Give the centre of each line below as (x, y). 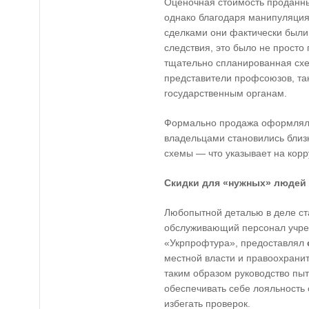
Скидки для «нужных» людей (235, 183)
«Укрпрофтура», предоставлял (236, 243)
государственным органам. (226, 93)
